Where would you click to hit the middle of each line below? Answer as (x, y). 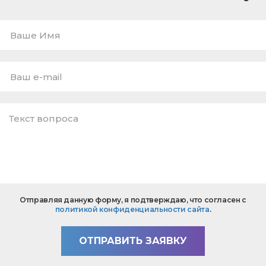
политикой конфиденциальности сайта (132, 210)
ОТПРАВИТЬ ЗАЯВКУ (133, 241)
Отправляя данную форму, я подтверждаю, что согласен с (133, 200)
